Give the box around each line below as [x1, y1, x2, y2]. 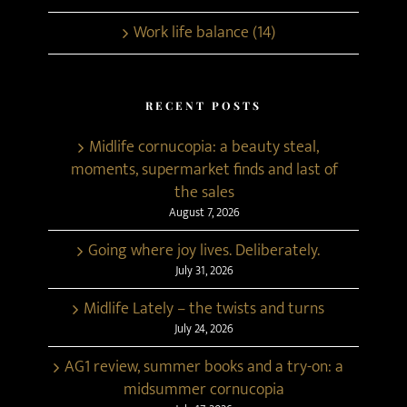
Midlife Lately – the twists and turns [84, 294, 325, 323]
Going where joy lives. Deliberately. [88, 236, 321, 264]
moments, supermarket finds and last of [70, 155, 338, 184]
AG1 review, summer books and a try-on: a [65, 352, 344, 381]
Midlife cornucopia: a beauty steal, [89, 133, 320, 161]
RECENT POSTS [144, 97, 262, 113]
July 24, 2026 [174, 318, 234, 339]
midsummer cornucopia [124, 375, 285, 403]
